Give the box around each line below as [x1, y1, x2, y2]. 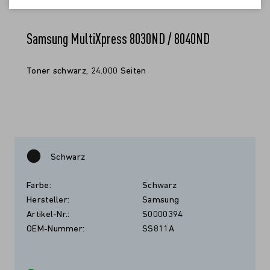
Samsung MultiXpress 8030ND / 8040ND [27, 29, 210, 48]
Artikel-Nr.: [27, 210, 70, 219]
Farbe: [27, 181, 51, 190]
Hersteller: [27, 196, 70, 205]
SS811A [142, 225, 174, 234]
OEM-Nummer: [27, 225, 85, 234]
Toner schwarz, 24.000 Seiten [27, 67, 146, 76]
